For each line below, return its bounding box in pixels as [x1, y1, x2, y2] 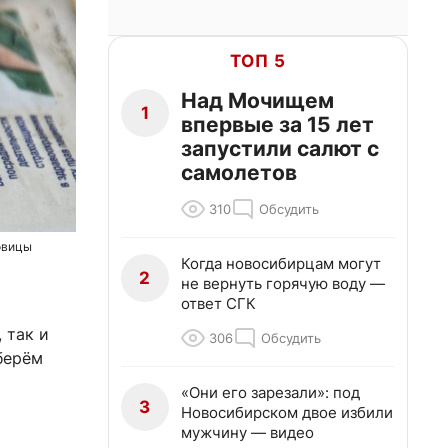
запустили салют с [181, 136, 379, 161]
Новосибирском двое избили [181, 403, 393, 422]
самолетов [181, 160, 297, 185]
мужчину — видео [181, 423, 314, 442]
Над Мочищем [181, 88, 334, 113]
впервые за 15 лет [181, 112, 374, 137]
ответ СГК [181, 294, 256, 313]
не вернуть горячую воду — [181, 274, 385, 293]
